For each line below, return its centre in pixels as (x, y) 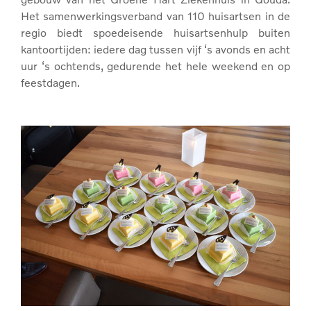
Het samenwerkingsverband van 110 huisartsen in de (155, 16)
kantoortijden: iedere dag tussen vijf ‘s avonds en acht (155, 49)
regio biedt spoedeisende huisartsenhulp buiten (155, 33)
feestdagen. (52, 83)
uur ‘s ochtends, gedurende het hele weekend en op (155, 66)
